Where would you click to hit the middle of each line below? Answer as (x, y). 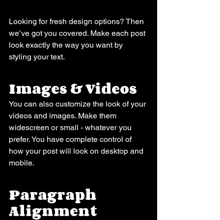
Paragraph (54, 194)
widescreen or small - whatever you (71, 127)
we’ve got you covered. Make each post (78, 33)
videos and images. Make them (64, 115)
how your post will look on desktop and (77, 151)
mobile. (22, 163)
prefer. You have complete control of (71, 139)
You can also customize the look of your (78, 104)
